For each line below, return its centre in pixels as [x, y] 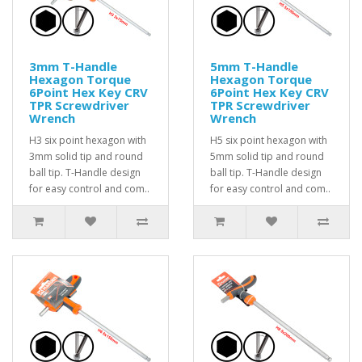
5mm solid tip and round [267, 156]
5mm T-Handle [254, 66]
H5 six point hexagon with [269, 140]
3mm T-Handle [73, 66]
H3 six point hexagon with [88, 140]
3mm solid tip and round [86, 156]
